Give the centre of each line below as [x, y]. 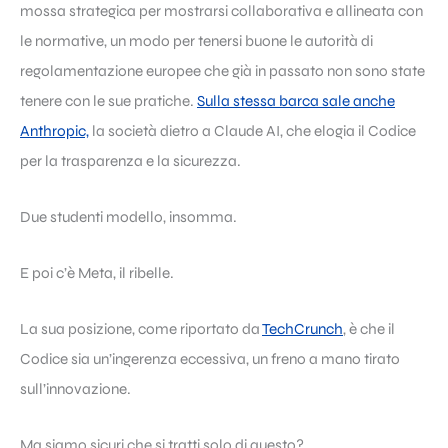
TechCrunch [302, 328]
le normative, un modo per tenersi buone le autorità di [196, 40]
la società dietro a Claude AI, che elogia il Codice [252, 130]
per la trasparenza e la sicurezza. [130, 160]
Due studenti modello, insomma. [128, 216]
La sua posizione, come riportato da [141, 328]
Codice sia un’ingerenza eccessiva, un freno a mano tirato [210, 358]
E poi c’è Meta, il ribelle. [97, 272]
